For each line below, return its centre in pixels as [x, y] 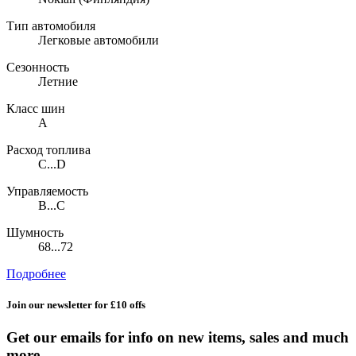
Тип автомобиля [51, 25]
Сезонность [38, 67]
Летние [58, 81]
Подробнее [36, 273]
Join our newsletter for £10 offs [76, 304]
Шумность [35, 232]
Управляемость [47, 191]
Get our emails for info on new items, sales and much [178, 338]
